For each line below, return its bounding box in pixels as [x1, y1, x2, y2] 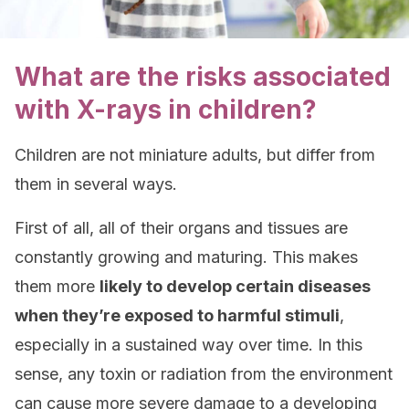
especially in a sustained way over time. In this [15, 335, 362, 354]
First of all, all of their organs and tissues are [15, 218, 348, 237]
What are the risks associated [15, 61, 391, 92]
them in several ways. [15, 174, 177, 194]
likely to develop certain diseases [100, 277, 371, 296]
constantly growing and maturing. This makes [15, 247, 358, 267]
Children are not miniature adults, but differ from [15, 145, 375, 164]
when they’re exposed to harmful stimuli [15, 306, 340, 325]
